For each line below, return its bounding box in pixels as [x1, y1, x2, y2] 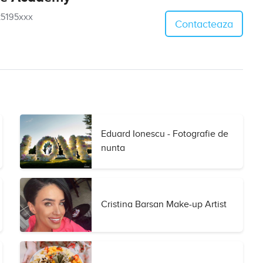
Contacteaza [174, 18, 233, 31]
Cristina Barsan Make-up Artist [100, 199, 227, 210]
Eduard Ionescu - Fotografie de [100, 129, 228, 140]
